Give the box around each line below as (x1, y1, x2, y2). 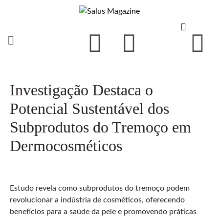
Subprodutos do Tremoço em (10, 118, 191, 136)
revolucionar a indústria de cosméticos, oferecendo (10, 196, 185, 204)
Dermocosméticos (10, 136, 122, 154)
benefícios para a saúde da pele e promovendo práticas (10, 207, 197, 216)
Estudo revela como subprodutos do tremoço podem (10, 184, 190, 192)
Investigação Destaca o (10, 81, 153, 99)
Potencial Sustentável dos (10, 99, 169, 117)
